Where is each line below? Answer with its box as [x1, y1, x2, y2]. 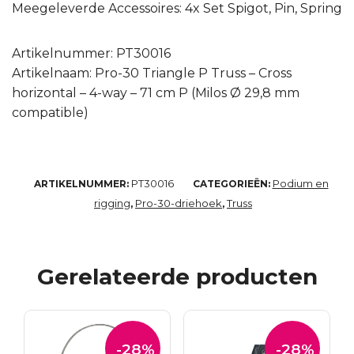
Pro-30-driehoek [135, 197, 222, 210]
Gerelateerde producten [36, 263, 318, 291]
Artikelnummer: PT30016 [12, 46, 171, 62]
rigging [94, 197, 130, 210]
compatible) [12, 105, 88, 121]
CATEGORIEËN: [192, 178, 273, 190]
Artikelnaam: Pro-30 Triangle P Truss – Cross [12, 66, 292, 81]
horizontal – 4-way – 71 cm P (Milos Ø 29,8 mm [12, 85, 299, 101]
